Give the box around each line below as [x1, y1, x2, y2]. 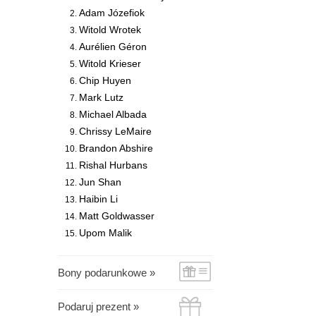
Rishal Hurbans [79, 159, 147, 171]
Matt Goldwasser [79, 210, 154, 221]
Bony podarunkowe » [58, 267, 155, 279]
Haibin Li [79, 193, 118, 205]
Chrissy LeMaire [79, 126, 152, 137]
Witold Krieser [79, 58, 141, 69]
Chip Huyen [79, 75, 131, 86]
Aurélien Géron [79, 41, 147, 52]
